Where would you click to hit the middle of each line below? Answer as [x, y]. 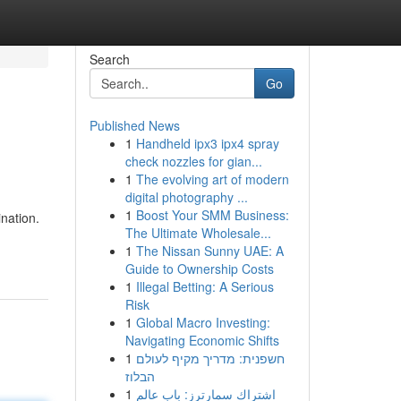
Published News [134, 125]
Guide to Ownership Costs [199, 269]
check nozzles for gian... [193, 161]
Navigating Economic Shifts [202, 340]
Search [109, 59]
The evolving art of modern [212, 179]
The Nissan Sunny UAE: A [209, 251]
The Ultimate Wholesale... [198, 233]
